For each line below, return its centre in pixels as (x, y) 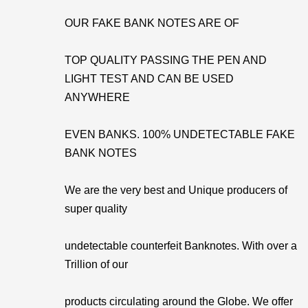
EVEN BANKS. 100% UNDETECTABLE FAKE (180, 134)
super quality (96, 209)
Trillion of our (96, 264)
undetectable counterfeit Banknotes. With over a (181, 246)
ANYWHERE (97, 97)
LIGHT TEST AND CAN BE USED (149, 79)
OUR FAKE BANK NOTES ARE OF (152, 23)
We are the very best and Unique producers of (176, 190)
